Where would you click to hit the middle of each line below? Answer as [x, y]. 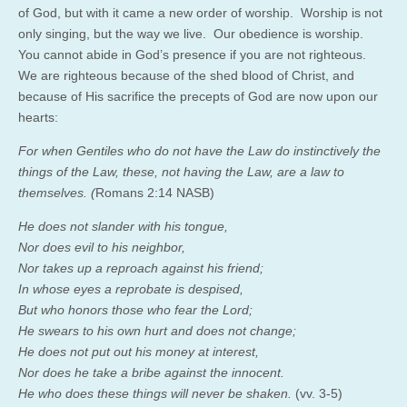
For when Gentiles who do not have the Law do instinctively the [199, 150]
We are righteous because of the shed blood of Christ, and [186, 75]
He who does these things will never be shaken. [155, 393]
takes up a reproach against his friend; [153, 268]
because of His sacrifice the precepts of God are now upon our [198, 96]
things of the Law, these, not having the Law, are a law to [181, 171]
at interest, [228, 351]
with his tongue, [183, 226]
